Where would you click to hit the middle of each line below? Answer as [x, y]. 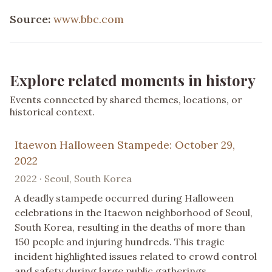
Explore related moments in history [133, 80]
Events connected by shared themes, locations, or [126, 99]
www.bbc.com [89, 19]
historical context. [52, 111]
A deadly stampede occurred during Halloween [124, 198]
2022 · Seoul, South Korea [73, 178]
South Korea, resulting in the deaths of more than [130, 227]
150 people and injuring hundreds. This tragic [120, 241]
